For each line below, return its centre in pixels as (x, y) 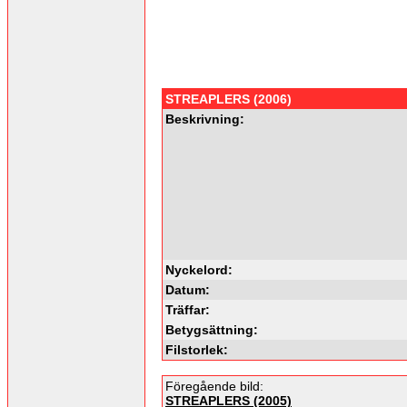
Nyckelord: (199, 269)
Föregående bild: (214, 386)
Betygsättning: (212, 329)
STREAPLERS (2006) (228, 99)
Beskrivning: (205, 119)
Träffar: (188, 309)
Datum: (188, 289)
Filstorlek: (197, 349)
